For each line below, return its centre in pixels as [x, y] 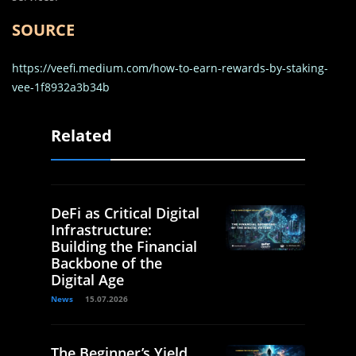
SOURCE [43, 30]
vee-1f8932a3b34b [61, 87]
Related [81, 136]
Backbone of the [106, 263]
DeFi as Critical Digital [125, 213]
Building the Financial [124, 247]
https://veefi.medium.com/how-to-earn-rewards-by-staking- [170, 68]
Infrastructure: [101, 230]
